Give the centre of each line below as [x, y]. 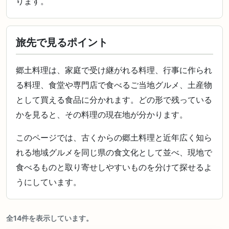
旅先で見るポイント [62, 42]
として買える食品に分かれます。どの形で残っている [114, 100]
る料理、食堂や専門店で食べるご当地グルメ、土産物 [114, 85]
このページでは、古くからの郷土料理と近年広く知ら [114, 138]
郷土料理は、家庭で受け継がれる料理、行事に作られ [114, 70]
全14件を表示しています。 [50, 218]
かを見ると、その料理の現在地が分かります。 [102, 114]
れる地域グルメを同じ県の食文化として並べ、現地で [114, 152]
